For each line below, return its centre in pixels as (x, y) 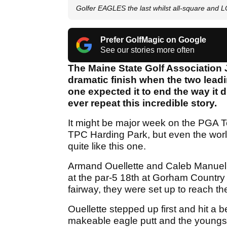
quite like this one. (107, 146)
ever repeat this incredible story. (142, 103)
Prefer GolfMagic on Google (153, 40)
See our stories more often (147, 50)
